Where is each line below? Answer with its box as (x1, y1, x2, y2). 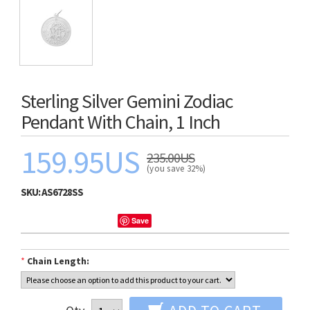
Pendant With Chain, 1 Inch (21, 109, 220, 134)
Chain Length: (27, 255, 89, 267)
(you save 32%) (147, 163, 208, 174)
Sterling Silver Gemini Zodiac (21, 89, 232, 113)
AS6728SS (42, 185, 83, 199)
